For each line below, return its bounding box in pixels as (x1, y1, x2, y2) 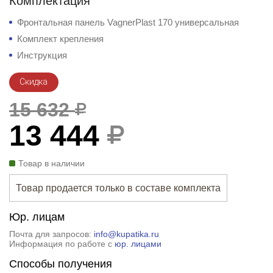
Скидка (19, 76, 48, 87)
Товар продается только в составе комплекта (15, 182, 221, 193)
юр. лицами (114, 238, 161, 249)
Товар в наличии (18, 158, 85, 168)
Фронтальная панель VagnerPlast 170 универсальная (16, 16, 239, 27)
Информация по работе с (9, 238, 115, 249)
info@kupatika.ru (93, 229, 159, 239)
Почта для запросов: (9, 229, 94, 239)
